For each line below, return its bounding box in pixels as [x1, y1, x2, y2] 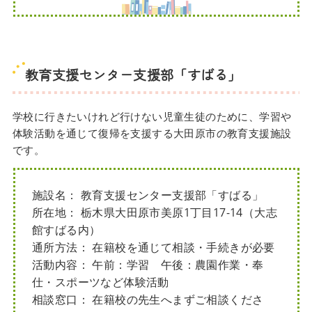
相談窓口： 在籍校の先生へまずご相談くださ [32, 292, 264, 308]
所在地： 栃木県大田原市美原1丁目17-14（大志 [32, 205, 278, 221]
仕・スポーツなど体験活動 [32, 274, 169, 290]
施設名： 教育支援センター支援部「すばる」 [32, 187, 264, 203]
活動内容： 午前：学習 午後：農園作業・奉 [32, 257, 264, 273]
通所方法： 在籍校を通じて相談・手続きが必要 [32, 240, 275, 256]
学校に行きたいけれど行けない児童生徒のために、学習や [12, 109, 292, 124]
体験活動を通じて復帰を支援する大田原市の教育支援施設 [12, 126, 292, 141]
